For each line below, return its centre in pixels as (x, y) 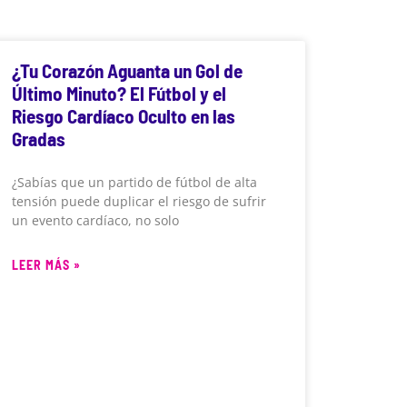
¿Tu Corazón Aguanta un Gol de (127, 71)
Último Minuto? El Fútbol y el (119, 94)
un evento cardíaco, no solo (95, 221)
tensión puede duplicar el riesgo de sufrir (139, 202)
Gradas (38, 139)
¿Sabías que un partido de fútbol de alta (134, 183)
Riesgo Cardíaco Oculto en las (123, 116)
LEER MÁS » (46, 265)
